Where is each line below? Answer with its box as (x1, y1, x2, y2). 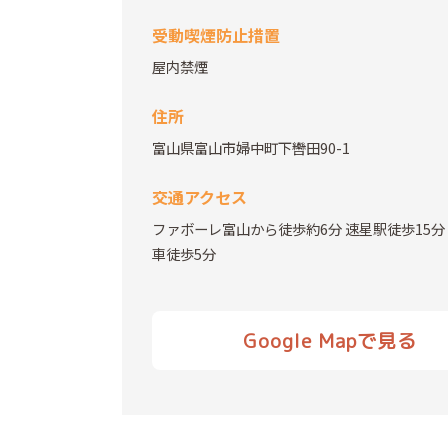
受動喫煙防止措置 (152, 23, 280, 48)
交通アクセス (152, 185, 247, 210)
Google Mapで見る (242, 327, 417, 355)
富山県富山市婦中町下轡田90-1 (152, 137, 350, 159)
